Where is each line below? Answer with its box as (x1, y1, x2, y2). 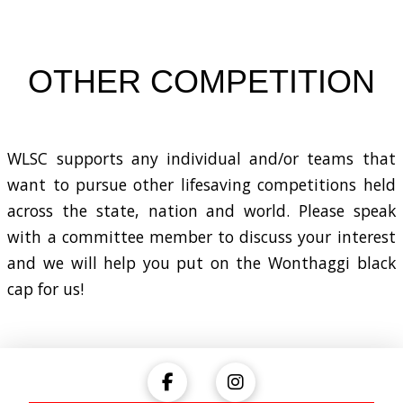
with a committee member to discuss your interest (7, 226, 396, 248)
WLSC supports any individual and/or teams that (7, 148, 396, 170)
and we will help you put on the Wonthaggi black (7, 252, 396, 274)
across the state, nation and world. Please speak (7, 200, 396, 222)
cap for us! (7, 278, 85, 300)
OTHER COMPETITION (28, 62, 375, 100)
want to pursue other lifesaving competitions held (7, 174, 396, 196)
